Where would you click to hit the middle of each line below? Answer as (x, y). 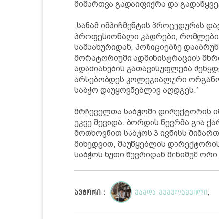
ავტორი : (91, 192)
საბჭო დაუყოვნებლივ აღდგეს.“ (136, 90)
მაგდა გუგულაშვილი (171, 192)
